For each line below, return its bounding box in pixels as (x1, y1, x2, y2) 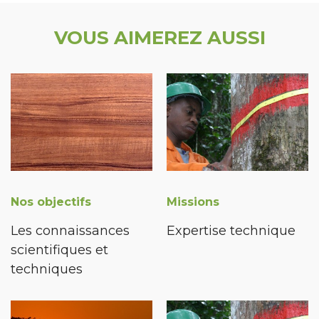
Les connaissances (11, 222, 130, 239)
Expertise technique (167, 222, 296, 239)
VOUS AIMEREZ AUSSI (53, 26, 266, 50)
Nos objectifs (11, 194, 91, 209)
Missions (167, 194, 219, 209)
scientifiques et (11, 241, 108, 258)
